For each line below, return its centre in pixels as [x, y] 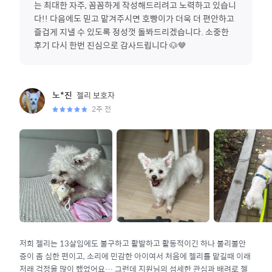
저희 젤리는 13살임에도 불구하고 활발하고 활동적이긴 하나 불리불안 [133, 243]
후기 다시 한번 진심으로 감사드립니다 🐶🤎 [110, 45]
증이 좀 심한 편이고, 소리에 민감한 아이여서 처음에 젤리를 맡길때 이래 [135, 256]
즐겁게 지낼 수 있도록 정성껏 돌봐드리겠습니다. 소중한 [131, 32]
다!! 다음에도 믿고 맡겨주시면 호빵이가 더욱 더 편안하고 [134, 18]
